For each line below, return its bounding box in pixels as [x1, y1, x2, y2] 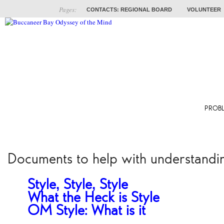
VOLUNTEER [187, 6, 221, 12]
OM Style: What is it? [27, 202, 156, 218]
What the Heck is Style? [27, 189, 170, 205]
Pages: [59, 5, 76, 14]
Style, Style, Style [27, 176, 128, 192]
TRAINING [140, 104, 171, 112]
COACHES [76, 104, 107, 112]
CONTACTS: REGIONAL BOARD [86, 6, 172, 12]
